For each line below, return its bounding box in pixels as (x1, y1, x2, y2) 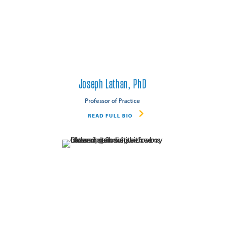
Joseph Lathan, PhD (78, 77, 147, 91)
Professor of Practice (85, 96, 140, 105)
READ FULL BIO (87, 111, 133, 119)
